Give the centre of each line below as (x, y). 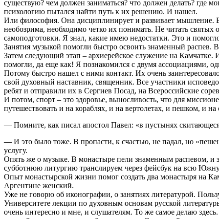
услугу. (16, 151)
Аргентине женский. (39, 186)
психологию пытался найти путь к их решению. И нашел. (101, 12)
